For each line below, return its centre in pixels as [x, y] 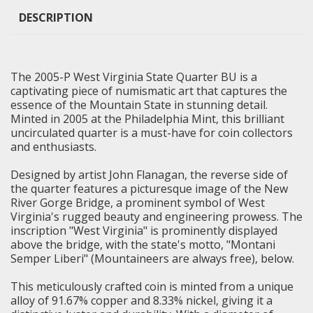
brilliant [264, 118]
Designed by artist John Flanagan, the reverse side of [149, 174]
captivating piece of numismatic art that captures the [149, 90]
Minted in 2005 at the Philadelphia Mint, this [127, 118]
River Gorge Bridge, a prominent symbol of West [138, 202]
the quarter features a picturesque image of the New [149, 188]
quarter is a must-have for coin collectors [184, 132]
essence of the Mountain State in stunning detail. [139, 104]
